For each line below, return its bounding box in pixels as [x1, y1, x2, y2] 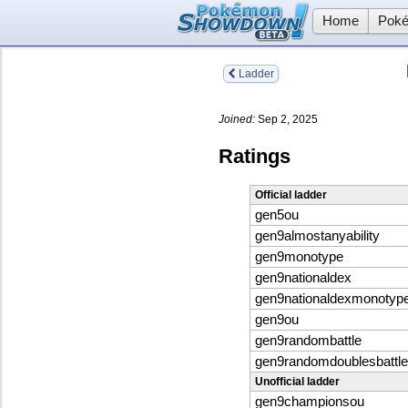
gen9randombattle [255, 333, 362, 349]
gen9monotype [255, 250, 343, 265]
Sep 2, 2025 [255, 112, 318, 126]
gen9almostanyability [255, 229, 380, 244]
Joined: [219, 112, 255, 126]
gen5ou [255, 208, 299, 223]
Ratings [219, 144, 291, 168]
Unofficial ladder [255, 375, 340, 389]
